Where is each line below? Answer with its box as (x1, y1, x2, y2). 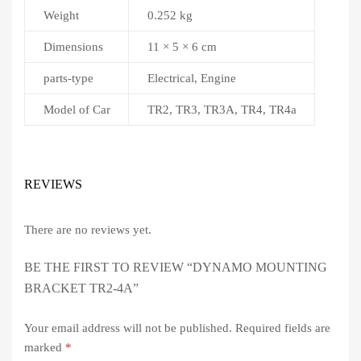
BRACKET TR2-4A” (24, 281, 139, 296)
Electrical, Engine (147, 71, 236, 85)
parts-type (43, 71, 93, 85)
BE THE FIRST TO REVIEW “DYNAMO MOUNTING (24, 260, 327, 275)
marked (24, 341, 65, 355)
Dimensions (43, 39, 103, 53)
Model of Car (43, 102, 110, 116)
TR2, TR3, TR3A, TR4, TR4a (147, 102, 297, 116)
